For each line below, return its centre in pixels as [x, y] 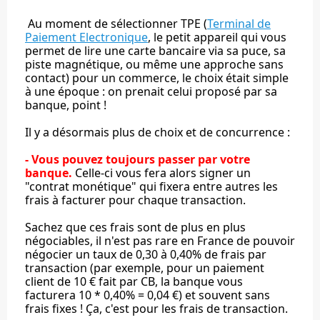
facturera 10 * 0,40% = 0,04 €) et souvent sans [147, 295]
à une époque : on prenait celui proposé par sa [151, 91]
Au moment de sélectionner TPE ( [116, 23]
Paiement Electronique [86, 37]
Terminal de [239, 23]
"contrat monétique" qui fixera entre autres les [151, 186]
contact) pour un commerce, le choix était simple [157, 77]
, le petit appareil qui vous [217, 37]
